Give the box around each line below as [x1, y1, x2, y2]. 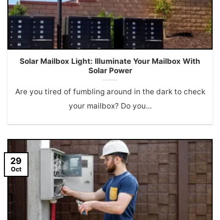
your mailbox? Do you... [68, 101, 152, 110]
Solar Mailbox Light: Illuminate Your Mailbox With [20, 56, 200, 66]
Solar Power [88, 65, 132, 75]
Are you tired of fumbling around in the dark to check [15, 86, 205, 96]
